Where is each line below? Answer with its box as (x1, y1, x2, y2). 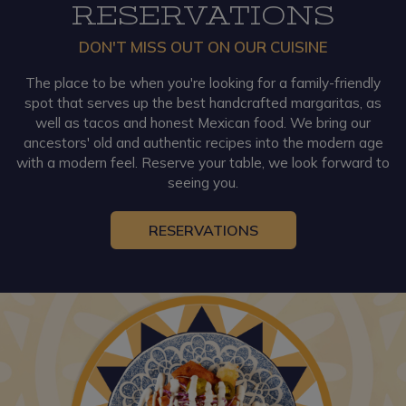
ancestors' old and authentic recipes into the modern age (23, 134, 383, 151)
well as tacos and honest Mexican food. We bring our (35, 114, 371, 131)
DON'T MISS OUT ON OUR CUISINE (78, 37, 328, 56)
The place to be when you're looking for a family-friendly (25, 74, 381, 92)
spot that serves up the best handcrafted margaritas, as (24, 94, 382, 111)
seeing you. (168, 174, 238, 191)
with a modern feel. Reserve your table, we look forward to (16, 154, 390, 171)
